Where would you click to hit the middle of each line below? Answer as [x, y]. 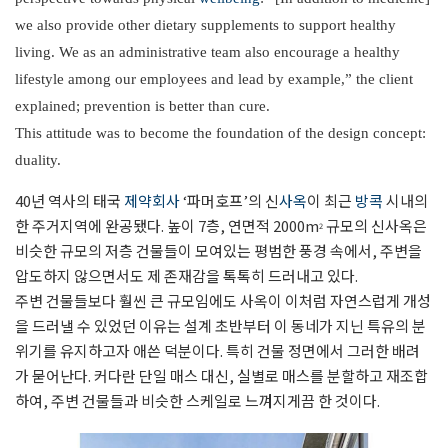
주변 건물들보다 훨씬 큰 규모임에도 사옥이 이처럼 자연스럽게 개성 [223, 300]
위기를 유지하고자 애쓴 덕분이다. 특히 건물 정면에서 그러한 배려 [217, 350]
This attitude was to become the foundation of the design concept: [220, 132]
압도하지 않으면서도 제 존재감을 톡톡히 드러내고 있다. [186, 275]
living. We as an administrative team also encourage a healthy [207, 51]
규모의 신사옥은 [375, 225]
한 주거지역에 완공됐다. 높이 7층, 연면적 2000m [167, 225]
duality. [38, 159]
